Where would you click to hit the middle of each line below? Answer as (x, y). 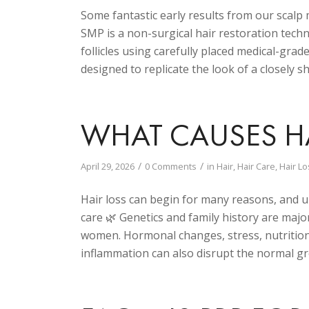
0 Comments (171, 166)
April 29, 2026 (108, 166)
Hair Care (257, 166)
